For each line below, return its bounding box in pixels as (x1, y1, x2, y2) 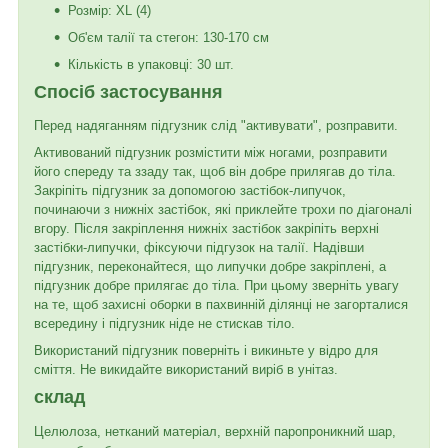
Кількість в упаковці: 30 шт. (68, 56, 234, 72)
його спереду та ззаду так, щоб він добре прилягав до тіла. (34, 164, 396, 180)
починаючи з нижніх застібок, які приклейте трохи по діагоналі (34, 202, 412, 218)
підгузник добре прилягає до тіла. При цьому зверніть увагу (34, 278, 399, 294)
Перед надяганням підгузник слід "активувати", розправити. (34, 118, 398, 134)
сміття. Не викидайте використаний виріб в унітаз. (34, 362, 338, 378)
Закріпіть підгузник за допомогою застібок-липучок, (34, 183, 346, 199)
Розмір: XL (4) (68, 2, 151, 18)
